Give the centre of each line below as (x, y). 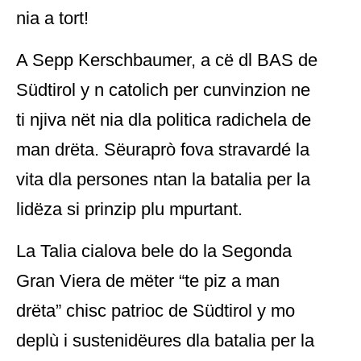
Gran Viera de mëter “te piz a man (148, 281)
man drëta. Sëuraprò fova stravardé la (163, 149)
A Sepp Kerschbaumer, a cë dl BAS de (167, 60)
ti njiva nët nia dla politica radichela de (164, 120)
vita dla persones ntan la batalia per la (163, 179)
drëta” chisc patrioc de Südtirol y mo (156, 311)
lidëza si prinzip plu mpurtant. (129, 209)
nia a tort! (52, 18)
